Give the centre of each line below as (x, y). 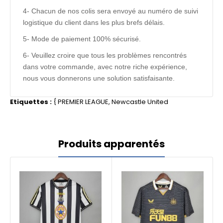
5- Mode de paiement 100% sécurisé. (82, 39)
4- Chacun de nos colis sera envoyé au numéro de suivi (111, 11)
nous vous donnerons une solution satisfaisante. (100, 78)
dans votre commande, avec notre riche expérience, (105, 67)
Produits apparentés (111, 144)
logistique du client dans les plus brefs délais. (94, 22)
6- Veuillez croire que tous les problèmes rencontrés (105, 55)
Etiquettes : (31, 102)
